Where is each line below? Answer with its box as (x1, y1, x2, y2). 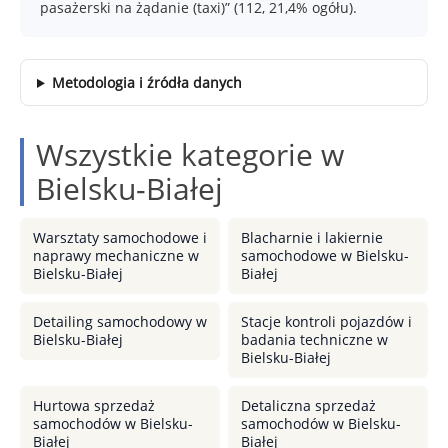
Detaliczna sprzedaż (241, 396, 376, 415)
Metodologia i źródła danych (51, 73, 242, 92)
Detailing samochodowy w (33, 312, 207, 331)
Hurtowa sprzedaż (33, 396, 155, 415)
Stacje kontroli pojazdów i (241, 312, 412, 331)
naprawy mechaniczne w (33, 246, 199, 265)
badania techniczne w (241, 330, 388, 349)
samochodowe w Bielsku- (241, 246, 409, 265)
